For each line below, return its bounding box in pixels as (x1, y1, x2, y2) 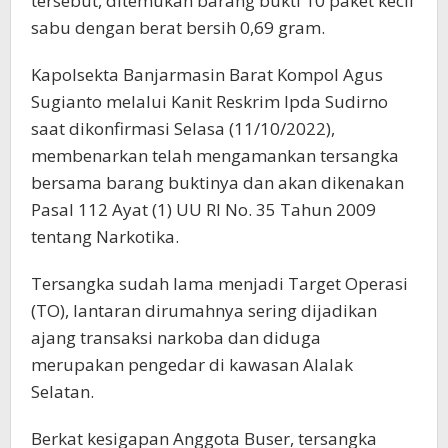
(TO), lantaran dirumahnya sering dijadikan (31, 298, 377, 322)
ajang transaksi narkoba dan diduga (31, 325, 321, 349)
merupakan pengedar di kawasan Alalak (31, 352, 353, 376)
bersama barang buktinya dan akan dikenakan (31, 170, 404, 194)
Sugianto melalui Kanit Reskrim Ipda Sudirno (31, 89, 388, 113)
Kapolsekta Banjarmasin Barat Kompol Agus (31, 62, 383, 86)
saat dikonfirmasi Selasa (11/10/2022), (31, 116, 335, 140)
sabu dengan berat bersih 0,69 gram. (31, 15, 325, 39)
